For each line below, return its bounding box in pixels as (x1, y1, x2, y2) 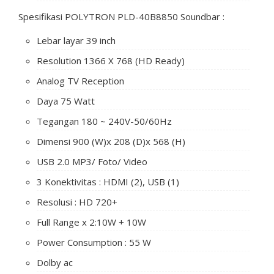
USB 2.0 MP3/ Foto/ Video (37, 155, 147, 168)
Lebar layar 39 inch (37, 34, 116, 46)
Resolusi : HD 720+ (37, 195, 117, 208)
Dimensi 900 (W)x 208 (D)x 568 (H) (37, 135, 185, 147)
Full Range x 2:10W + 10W (37, 215, 146, 228)
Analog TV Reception (37, 74, 124, 87)
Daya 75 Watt (37, 94, 95, 107)
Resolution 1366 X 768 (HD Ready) (37, 54, 185, 67)
